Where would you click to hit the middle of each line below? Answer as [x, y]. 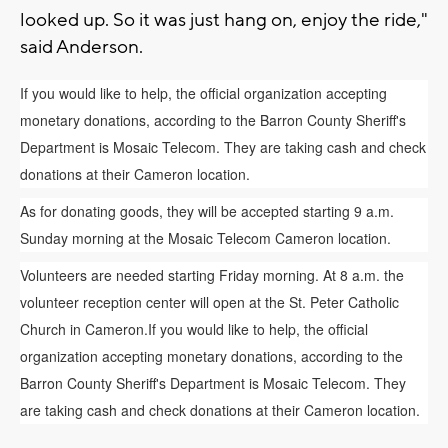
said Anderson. [81, 46]
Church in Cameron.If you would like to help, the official [194, 328]
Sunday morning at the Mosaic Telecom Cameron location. [205, 237]
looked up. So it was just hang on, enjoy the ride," [224, 19]
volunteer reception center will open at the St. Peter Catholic [209, 301]
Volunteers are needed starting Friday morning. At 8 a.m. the [212, 274]
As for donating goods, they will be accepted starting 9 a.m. [207, 210]
